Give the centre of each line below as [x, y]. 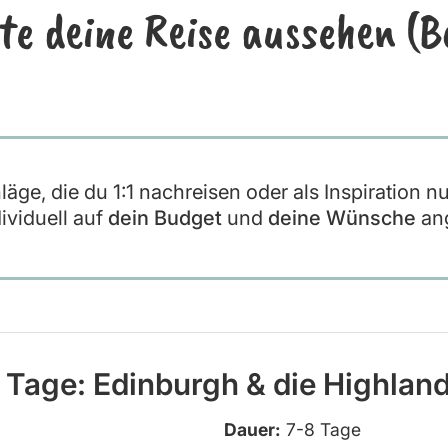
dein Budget [165, 218]
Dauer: [252, 430]
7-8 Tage [320, 430]
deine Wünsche [342, 218]
